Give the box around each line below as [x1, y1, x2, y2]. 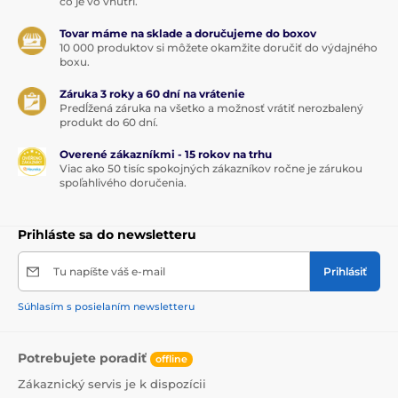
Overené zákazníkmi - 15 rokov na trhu [60, 147, 272, 162]
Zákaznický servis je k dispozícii [18, 376, 206, 391]
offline [155, 352, 187, 365]
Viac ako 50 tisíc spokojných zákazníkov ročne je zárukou [60, 162, 362, 176]
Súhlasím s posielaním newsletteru [18, 300, 195, 314]
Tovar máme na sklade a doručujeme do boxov [60, 27, 316, 41]
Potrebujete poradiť [18, 350, 150, 367]
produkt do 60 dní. [60, 115, 158, 130]
